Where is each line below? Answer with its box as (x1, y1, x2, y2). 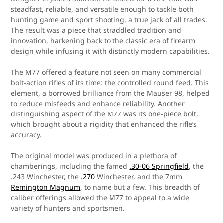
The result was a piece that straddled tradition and (11, 25, 182, 35)
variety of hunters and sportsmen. (11, 203, 125, 213)
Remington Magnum (11, 182, 81, 192)
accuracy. (11, 130, 42, 140)
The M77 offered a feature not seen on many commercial (11, 67, 202, 77)
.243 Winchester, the (11, 172, 81, 182)
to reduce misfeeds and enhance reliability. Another (11, 99, 185, 109)
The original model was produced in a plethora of (11, 151, 177, 161)
